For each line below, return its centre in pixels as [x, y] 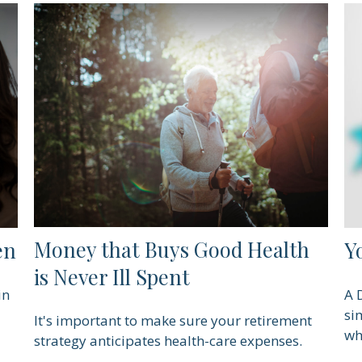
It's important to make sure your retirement [173, 321]
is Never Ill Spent [112, 276]
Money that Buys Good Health [172, 248]
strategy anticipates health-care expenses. [168, 341]
